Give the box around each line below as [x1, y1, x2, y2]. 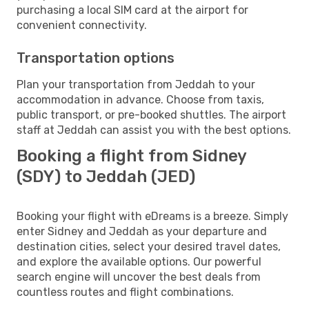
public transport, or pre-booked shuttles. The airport [17, 108, 286, 121]
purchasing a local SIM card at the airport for [17, 3, 248, 17]
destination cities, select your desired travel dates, [17, 239, 281, 253]
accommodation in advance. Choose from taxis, [17, 92, 264, 106]
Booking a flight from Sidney [17, 146, 246, 166]
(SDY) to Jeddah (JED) [17, 166, 195, 186]
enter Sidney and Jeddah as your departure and [17, 224, 267, 238]
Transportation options [17, 49, 175, 66]
